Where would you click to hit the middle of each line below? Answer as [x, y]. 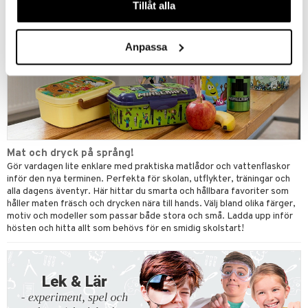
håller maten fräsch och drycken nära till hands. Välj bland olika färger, [151, 204]
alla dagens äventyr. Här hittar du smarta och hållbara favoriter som [148, 192]
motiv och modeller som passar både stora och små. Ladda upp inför [150, 217]
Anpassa [146, 46]
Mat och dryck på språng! [70, 154]
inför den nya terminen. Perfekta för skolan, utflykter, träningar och [148, 179]
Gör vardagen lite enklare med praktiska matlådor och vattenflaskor [148, 167]
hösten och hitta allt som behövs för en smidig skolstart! [125, 229]
